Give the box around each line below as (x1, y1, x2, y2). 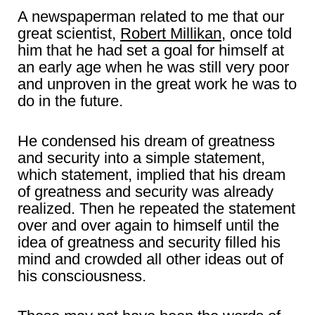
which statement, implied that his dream (18, 166, 285, 184)
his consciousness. (18, 267, 146, 285)
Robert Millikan (120, 25, 221, 42)
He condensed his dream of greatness (18, 132, 275, 150)
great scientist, (18, 25, 120, 42)
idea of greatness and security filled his (18, 233, 281, 251)
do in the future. (18, 92, 123, 110)
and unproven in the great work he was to (18, 75, 297, 93)
